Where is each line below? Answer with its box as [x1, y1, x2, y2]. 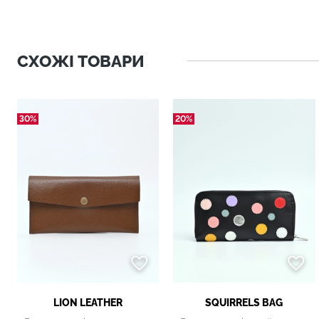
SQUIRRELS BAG [205, 297, 283, 309]
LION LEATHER [53, 297, 123, 309]
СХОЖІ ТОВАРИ [17, 51, 145, 70]
